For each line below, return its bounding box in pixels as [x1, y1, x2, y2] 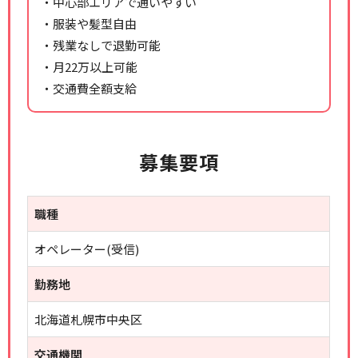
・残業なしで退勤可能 [41, 37, 161, 54]
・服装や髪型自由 [41, 15, 137, 32]
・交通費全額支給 [41, 80, 137, 97]
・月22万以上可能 [41, 58, 138, 75]
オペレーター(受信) [34, 241, 140, 257]
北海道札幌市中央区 [34, 311, 143, 328]
